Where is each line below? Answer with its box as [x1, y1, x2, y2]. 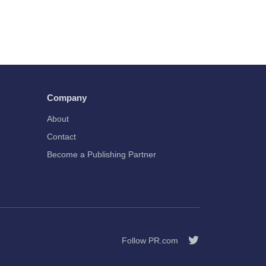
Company [46, 93, 87, 103]
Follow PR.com [122, 236, 178, 245]
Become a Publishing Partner [46, 150, 156, 159]
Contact [46, 132, 76, 141]
